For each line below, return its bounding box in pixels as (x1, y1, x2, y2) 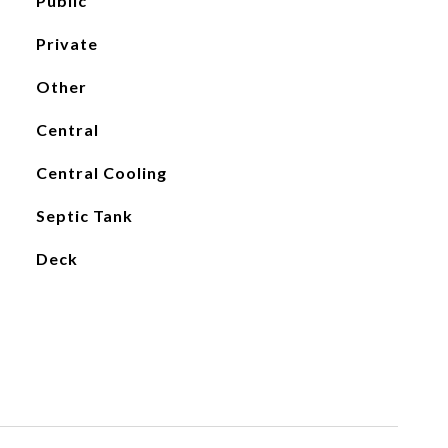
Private (35, 34, 98, 53)
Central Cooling (35, 163, 167, 182)
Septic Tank (35, 206, 133, 225)
